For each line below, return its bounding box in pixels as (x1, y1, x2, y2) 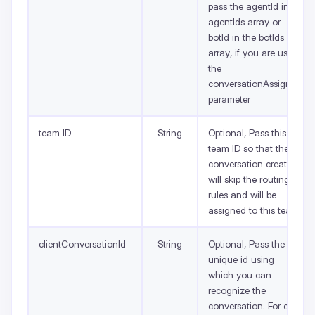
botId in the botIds (208, 31, 284, 43)
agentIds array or (208, 15, 281, 27)
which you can (208, 269, 271, 281)
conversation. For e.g (208, 300, 296, 311)
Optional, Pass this (208, 127, 286, 139)
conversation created (208, 157, 297, 169)
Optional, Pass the (208, 238, 285, 250)
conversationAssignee (208, 77, 301, 89)
